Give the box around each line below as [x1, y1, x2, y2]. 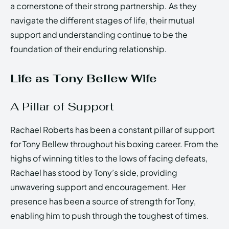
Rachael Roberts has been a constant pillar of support [10, 124, 215, 135]
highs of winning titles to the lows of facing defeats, [10, 152, 208, 164]
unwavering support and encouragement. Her [10, 181, 186, 192]
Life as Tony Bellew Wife [10, 71, 157, 85]
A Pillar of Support [10, 99, 114, 113]
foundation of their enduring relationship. [10, 43, 167, 54]
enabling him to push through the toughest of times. [10, 210, 209, 221]
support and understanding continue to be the [10, 29, 188, 40]
